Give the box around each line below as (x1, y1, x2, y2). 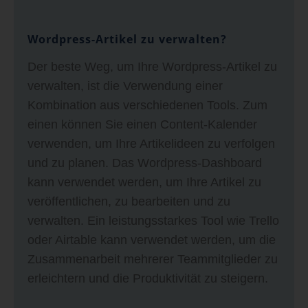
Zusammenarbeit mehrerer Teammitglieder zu (27, 252, 278, 266)
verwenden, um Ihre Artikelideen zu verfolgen (27, 136, 275, 151)
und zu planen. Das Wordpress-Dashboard (27, 155, 262, 170)
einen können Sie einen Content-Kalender (27, 117, 257, 131)
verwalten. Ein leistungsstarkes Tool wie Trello (27, 213, 279, 228)
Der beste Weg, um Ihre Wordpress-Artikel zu (27, 59, 277, 74)
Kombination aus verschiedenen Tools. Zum (27, 98, 267, 112)
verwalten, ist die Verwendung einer (27, 78, 223, 93)
